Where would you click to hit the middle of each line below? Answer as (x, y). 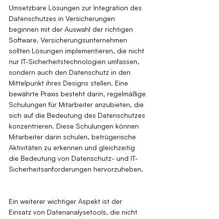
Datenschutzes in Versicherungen (63, 18)
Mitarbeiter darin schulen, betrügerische (73, 136)
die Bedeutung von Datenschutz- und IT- (73, 158)
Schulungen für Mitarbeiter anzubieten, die (77, 104)
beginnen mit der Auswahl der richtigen (72, 29)
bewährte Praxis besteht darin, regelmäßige (78, 93)
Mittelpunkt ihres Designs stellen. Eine (69, 83)
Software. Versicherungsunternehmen (69, 40)
